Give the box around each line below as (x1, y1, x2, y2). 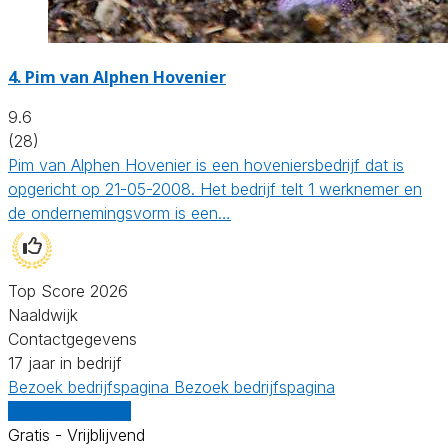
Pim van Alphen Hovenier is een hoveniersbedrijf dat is (8, 154, 404, 175)
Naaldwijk (8, 304, 78, 325)
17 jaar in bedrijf (8, 352, 122, 373)
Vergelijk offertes (8, 400, 131, 421)
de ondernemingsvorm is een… (8, 202, 231, 223)
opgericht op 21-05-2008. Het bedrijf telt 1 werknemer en (8, 178, 422, 199)
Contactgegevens (8, 328, 137, 349)
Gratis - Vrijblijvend (8, 424, 145, 445)
